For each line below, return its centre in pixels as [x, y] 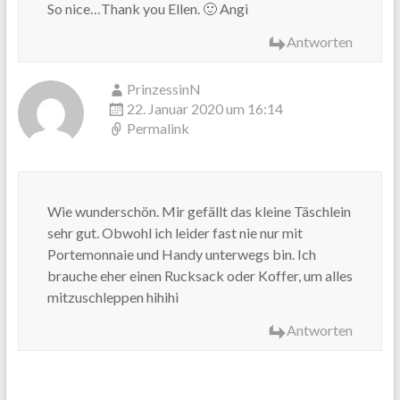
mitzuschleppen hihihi [112, 297]
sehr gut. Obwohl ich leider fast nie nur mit [175, 233]
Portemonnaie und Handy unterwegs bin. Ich [181, 254]
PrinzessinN [163, 89]
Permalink [158, 129]
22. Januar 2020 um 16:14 [204, 109]
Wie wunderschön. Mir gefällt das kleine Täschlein [199, 212]
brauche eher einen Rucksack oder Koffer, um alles [200, 276]
